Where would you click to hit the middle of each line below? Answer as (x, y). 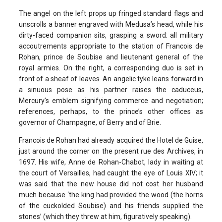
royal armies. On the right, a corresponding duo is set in (111, 68)
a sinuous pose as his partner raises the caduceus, (111, 89)
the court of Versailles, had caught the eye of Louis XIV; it (111, 173)
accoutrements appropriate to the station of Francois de (111, 46)
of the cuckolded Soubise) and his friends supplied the (111, 205)
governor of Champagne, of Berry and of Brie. (90, 122)
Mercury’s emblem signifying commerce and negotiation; (111, 100)
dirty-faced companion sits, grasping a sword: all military (111, 35)
